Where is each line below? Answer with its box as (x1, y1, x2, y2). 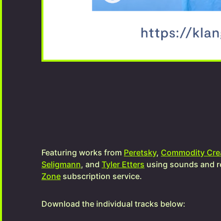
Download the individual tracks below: (41, 199, 185, 209)
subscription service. (61, 171, 142, 181)
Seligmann (41, 159, 81, 169)
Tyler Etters (102, 159, 145, 169)
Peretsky (124, 147, 156, 157)
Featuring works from (41, 147, 124, 157)
